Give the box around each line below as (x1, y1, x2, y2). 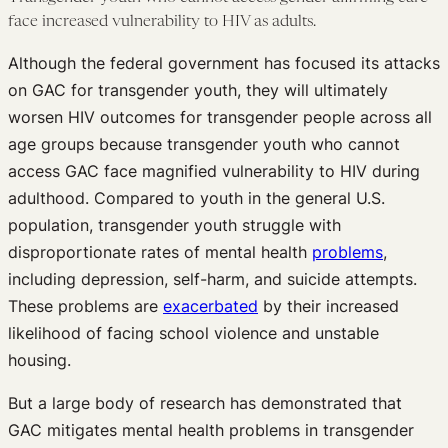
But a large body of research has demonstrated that (8, 392, 402, 413)
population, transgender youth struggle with (8, 214, 341, 235)
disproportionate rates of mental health (8, 241, 312, 262)
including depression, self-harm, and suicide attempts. (8, 268, 417, 289)
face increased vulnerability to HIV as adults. (8, 13, 316, 30)
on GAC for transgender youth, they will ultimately (8, 79, 388, 100)
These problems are (8, 295, 163, 316)
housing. (8, 349, 71, 370)
